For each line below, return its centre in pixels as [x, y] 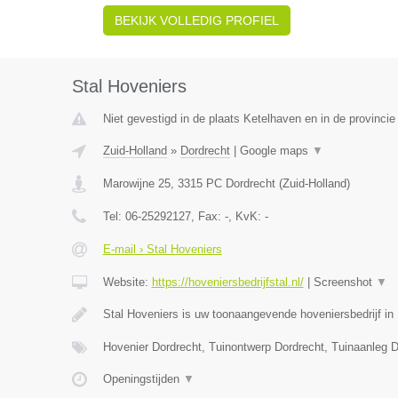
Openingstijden [143, 379]
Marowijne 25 [136, 183]
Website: [127, 282]
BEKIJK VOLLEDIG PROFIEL [196, 20]
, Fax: [207, 216]
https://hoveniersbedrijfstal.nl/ [227, 282]
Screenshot [344, 282]
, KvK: [246, 216]
